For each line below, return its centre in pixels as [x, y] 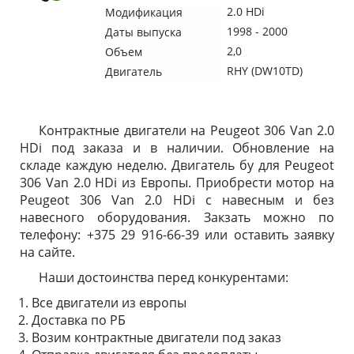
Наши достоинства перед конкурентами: [164, 277]
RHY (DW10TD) [265, 71]
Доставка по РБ [79, 320]
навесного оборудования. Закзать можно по [177, 217]
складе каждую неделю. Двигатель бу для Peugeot [177, 165]
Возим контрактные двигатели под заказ [156, 337]
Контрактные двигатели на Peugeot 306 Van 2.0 [186, 130]
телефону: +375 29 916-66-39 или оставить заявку [177, 235]
